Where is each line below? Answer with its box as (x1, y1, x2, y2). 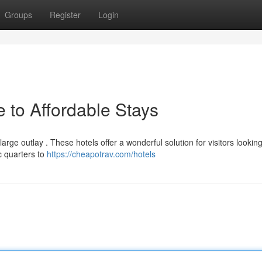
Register (50, 9, 81, 20)
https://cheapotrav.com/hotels (47, 148, 156, 160)
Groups (5, 9, 32, 20)
